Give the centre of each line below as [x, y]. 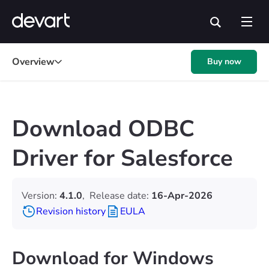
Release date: [120, 196]
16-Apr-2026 [182, 196]
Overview [33, 62]
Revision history [71, 211]
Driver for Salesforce [122, 158]
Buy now [224, 62]
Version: [41, 196]
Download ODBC [103, 129]
